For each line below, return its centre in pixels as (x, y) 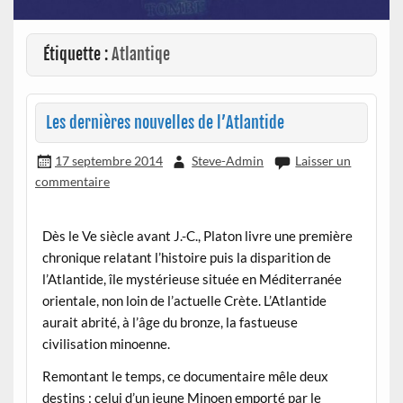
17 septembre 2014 (108, 161)
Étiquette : (78, 55)
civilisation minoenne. (106, 344)
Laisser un (323, 161)
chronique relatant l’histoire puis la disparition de (186, 258)
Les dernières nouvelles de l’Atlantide (165, 122)
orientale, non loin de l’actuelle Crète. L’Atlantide (184, 301)
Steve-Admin (228, 161)
